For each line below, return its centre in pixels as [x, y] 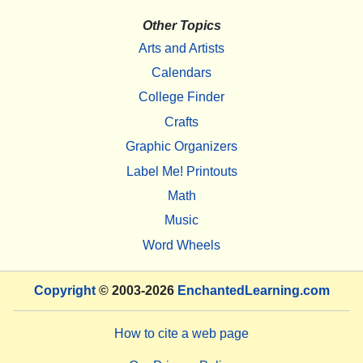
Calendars [181, 73]
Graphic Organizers [181, 147]
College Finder [181, 97]
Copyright [64, 290]
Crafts [181, 122]
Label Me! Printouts [181, 171]
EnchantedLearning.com [253, 290]
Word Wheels [181, 245]
